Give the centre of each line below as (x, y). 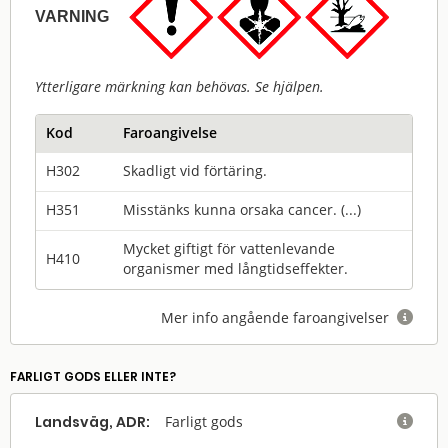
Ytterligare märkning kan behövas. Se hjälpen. (179, 86)
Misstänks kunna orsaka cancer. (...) (242, 209)
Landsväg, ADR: (92, 422)
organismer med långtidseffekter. (235, 268)
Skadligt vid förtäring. (195, 170)
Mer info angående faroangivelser (279, 317)
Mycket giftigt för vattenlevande (229, 248)
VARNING (72, 16)
